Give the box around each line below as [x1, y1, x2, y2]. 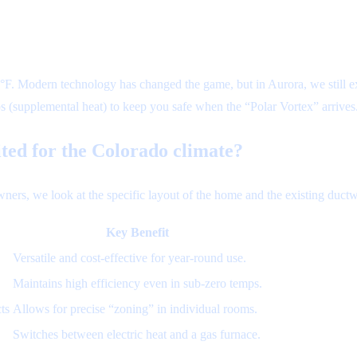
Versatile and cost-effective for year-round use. [13, 250, 246, 265]
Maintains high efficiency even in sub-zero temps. [13, 276, 262, 291]
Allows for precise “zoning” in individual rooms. [13, 301, 257, 316]
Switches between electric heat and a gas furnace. [13, 327, 261, 342]
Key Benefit [106, 225, 169, 240]
